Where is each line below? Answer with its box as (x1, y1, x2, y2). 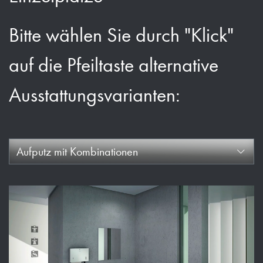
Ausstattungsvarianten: (9, 83, 180, 107)
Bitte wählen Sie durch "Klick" (9, 23, 234, 47)
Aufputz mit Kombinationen (16, 144, 138, 159)
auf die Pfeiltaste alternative (9, 53, 218, 77)
